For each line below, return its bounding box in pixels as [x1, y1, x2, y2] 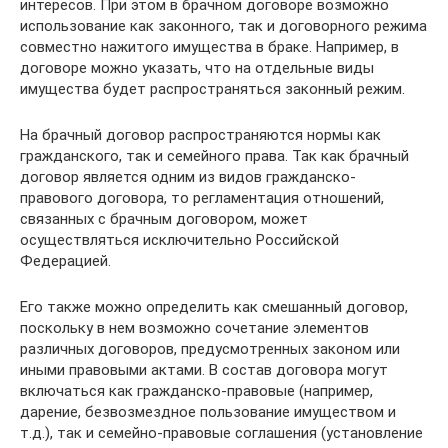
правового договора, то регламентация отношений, [20, 188, 384, 207]
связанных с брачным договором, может [20, 209, 308, 228]
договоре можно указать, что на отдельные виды [20, 58, 374, 77]
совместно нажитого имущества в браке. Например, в [20, 37, 399, 56]
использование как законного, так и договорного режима [20, 16, 427, 35]
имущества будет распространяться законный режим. [20, 79, 405, 98]
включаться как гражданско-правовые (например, [20, 381, 373, 400]
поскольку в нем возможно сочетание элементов [20, 318, 369, 337]
